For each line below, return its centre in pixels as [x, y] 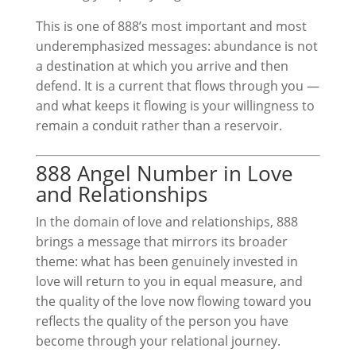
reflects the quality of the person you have [162, 321]
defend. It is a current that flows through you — [177, 86]
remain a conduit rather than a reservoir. [159, 126]
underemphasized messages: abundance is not [176, 46]
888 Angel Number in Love [164, 173]
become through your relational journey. [158, 341]
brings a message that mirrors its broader [161, 242]
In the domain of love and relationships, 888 [166, 222]
